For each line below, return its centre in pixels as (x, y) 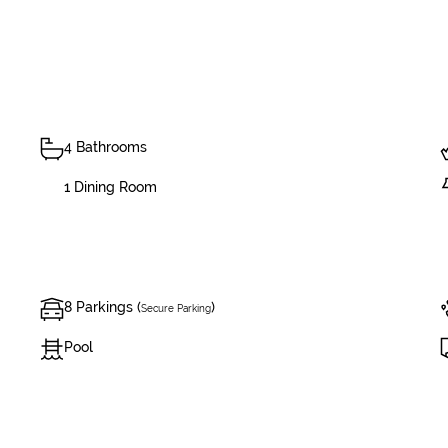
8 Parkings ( (102, 307)
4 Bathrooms (105, 147)
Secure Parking (176, 308)
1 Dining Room (110, 187)
